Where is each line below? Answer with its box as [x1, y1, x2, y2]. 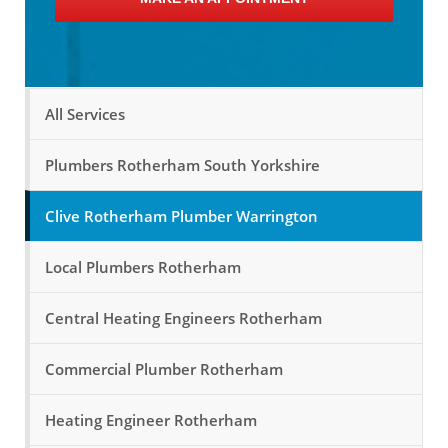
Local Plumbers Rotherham [45, 256, 241, 277]
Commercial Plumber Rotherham [45, 358, 283, 379]
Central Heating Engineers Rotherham [45, 307, 322, 328]
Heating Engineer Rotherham [45, 409, 257, 430]
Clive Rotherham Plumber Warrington [45, 205, 318, 226]
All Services [45, 103, 125, 124]
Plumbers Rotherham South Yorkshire [45, 154, 320, 175]
